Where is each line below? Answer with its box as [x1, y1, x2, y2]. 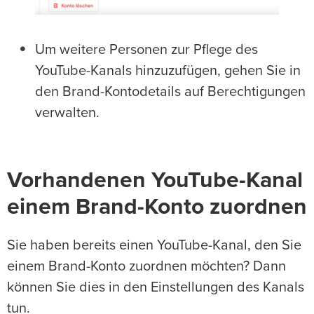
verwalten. [35, 105, 100, 120]
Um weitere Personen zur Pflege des [35, 42, 258, 57]
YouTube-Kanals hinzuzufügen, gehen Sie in [35, 63, 301, 78]
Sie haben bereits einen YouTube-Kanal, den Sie [7, 238, 301, 252]
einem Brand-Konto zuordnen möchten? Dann [7, 259, 286, 273]
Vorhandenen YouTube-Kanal [7, 169, 303, 192]
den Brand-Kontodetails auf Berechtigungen [35, 84, 306, 99]
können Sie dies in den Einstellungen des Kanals [7, 280, 304, 294]
